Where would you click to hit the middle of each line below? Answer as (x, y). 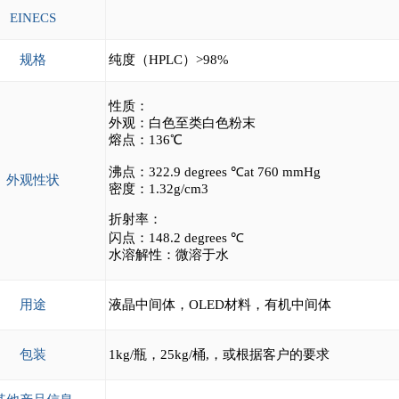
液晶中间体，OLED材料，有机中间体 (220, 305)
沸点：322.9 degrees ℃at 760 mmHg (214, 172)
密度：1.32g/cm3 (158, 189)
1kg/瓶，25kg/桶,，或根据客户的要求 (219, 354)
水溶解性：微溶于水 (168, 255)
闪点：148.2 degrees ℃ (176, 238)
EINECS (33, 18)
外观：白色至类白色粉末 (182, 123)
